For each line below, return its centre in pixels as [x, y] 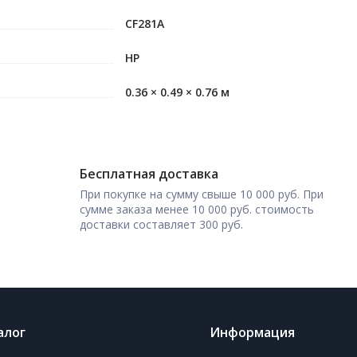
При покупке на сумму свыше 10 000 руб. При [202, 194]
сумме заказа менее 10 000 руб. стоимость [197, 209]
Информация [252, 332]
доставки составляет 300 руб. [162, 224]
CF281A [145, 24]
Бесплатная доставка [149, 174]
